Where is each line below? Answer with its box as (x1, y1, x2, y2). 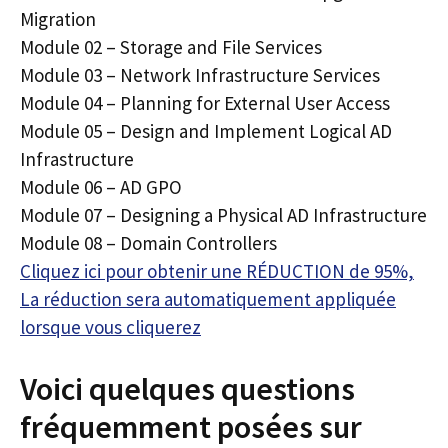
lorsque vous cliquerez (20, 315, 201, 339)
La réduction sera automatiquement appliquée (20, 287, 396, 311)
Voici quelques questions (20, 368, 355, 409)
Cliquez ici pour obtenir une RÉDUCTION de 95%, (20, 259, 414, 283)
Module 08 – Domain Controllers (20, 231, 277, 255)
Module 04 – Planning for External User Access (20, 91, 390, 115)
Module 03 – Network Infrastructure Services (20, 63, 380, 87)
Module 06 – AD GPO (20, 175, 182, 199)
